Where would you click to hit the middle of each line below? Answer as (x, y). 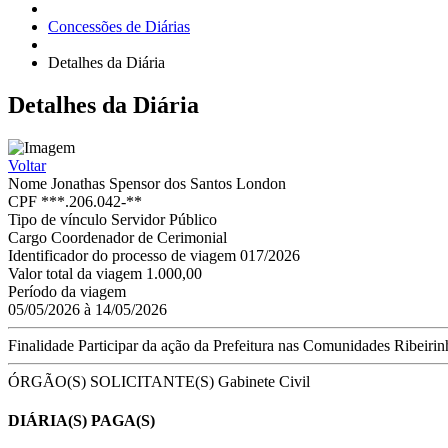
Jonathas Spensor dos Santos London (168, 183)
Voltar (27, 165)
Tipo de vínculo (57, 219)
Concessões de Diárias (119, 26)
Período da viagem (67, 291)
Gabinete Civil (264, 381)
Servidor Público (164, 219)
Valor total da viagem (75, 273)
